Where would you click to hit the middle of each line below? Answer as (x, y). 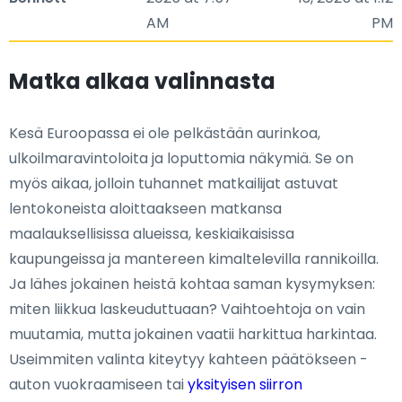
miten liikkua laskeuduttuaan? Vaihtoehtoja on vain (187, 309)
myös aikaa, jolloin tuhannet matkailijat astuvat (174, 184)
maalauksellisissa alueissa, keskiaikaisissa (152, 234)
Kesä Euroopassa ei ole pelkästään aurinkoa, (165, 133)
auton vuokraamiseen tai (98, 385)
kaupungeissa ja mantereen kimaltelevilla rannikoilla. (194, 259)
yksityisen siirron (245, 385)
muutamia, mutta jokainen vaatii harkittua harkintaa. (193, 334)
